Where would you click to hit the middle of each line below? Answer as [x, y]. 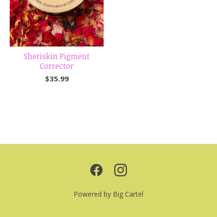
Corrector [57, 66]
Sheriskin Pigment [57, 56]
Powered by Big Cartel [108, 194]
